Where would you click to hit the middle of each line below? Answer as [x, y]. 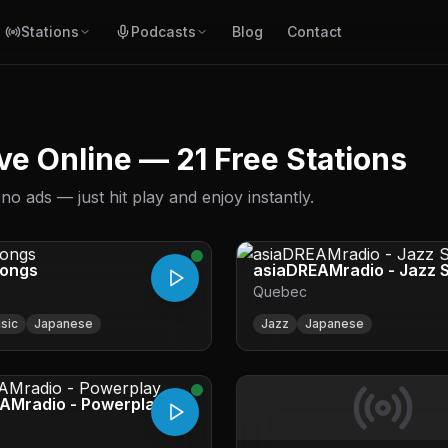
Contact [314, 31]
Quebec [280, 291]
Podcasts [163, 31]
